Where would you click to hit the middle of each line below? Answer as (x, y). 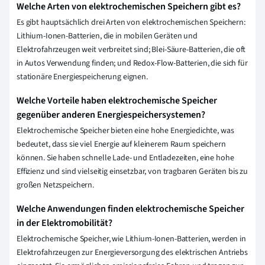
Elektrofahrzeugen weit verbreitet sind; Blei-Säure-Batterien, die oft (131, 49)
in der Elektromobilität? (64, 223)
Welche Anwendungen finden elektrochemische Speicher (130, 209)
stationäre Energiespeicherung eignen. (82, 77)
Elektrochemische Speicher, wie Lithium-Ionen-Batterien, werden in (131, 239)
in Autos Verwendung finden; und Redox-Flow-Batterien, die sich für (132, 63)
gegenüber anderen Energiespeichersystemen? (111, 114)
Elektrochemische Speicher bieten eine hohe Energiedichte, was (125, 130)
